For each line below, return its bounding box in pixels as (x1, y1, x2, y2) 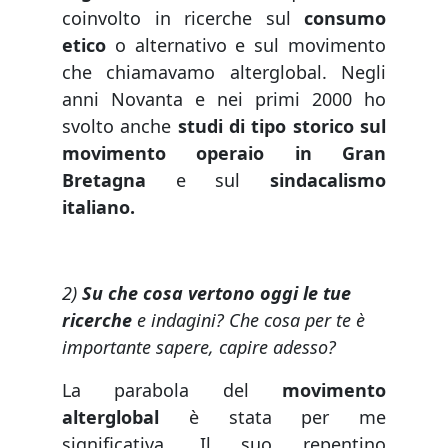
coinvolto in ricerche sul (62, 5, 304, 30)
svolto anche (62, 113, 178, 138)
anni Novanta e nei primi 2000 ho (62, 86, 386, 111)
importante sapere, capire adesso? (62, 334, 336, 359)
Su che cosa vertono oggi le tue (82, 280, 351, 305)
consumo (304, 5, 386, 30)
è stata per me (159, 404, 386, 429)
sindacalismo (270, 167, 386, 192)
